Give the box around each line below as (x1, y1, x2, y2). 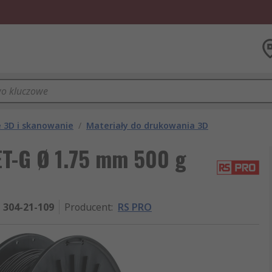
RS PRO (118, 200, 152, 214)
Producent (64, 200, 111, 214)
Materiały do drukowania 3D (86, 120, 208, 131)
